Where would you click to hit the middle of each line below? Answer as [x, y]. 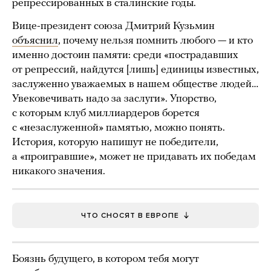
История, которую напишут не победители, [115, 142]
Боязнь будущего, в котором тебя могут [106, 259]
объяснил [35, 41]
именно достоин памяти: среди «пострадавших [125, 55]
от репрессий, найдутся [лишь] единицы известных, [135, 70]
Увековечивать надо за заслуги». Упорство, [114, 99]
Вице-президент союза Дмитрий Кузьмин [113, 26]
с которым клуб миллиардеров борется [106, 113]
